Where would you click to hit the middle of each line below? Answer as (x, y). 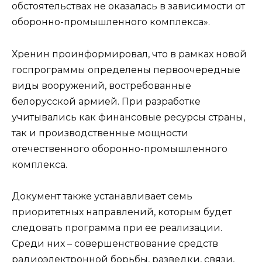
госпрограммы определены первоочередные (126, 70)
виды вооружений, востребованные (101, 85)
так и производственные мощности (100, 133)
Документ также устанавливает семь (102, 196)
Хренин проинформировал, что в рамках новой (129, 54)
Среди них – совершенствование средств (115, 243)
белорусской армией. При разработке (106, 101)
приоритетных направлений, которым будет (122, 212)
